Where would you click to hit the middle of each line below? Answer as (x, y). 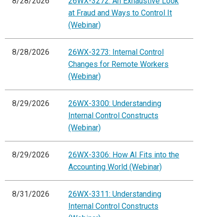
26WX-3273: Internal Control (116, 52)
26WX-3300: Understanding (115, 104)
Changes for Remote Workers (118, 64)
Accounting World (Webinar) (115, 167)
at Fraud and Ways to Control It (120, 13)
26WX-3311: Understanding (115, 194)
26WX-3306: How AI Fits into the (124, 155)
